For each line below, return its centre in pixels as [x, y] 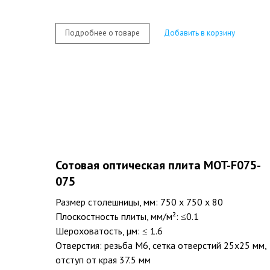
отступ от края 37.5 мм [103, 259]
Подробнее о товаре [102, 33]
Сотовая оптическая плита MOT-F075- [158, 165]
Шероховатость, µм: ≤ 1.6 [109, 231]
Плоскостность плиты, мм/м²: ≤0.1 [127, 216]
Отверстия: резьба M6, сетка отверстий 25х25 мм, [161, 245]
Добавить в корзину [199, 33]
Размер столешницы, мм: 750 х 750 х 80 [139, 202]
